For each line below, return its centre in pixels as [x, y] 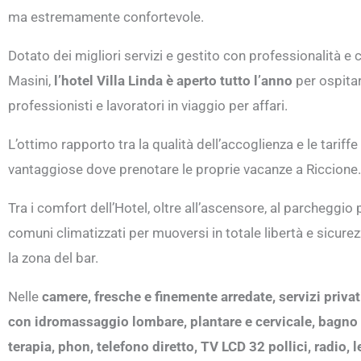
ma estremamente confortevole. [106, 17]
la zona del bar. [53, 258]
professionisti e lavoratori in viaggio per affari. [148, 106]
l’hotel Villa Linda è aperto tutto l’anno [173, 81]
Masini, [31, 81]
